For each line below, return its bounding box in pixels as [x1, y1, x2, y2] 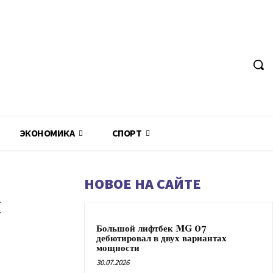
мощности [96, 243, 140, 254]
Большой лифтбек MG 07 [96, 223, 206, 235]
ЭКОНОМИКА [19, 127, 74, 139]
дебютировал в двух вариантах [96, 233, 227, 244]
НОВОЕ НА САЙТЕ [84, 174, 201, 193]
